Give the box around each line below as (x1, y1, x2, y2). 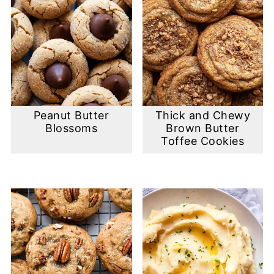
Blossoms (45, 121, 98, 135)
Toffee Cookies (161, 134, 245, 147)
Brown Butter (166, 121, 240, 135)
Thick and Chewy (155, 108, 251, 122)
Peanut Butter (33, 108, 109, 122)
